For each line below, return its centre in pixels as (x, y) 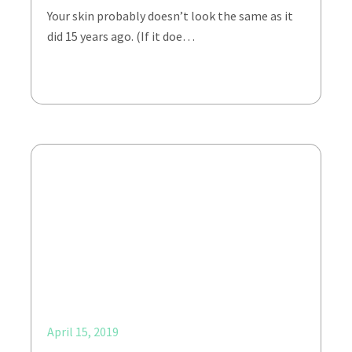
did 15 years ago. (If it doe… (121, 36)
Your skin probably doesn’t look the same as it (170, 16)
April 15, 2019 (83, 332)
